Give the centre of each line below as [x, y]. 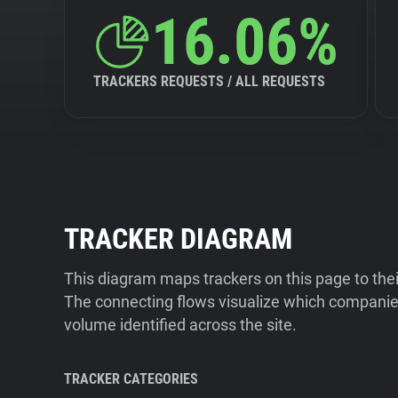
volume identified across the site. [180, 325]
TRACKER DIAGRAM [178, 239]
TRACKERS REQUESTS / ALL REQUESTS [209, 81]
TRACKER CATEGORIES [131, 379]
